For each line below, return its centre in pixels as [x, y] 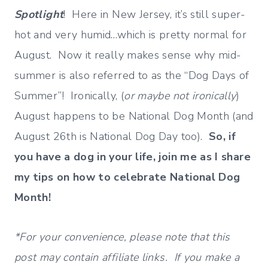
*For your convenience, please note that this [122, 237]
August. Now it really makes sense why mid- [128, 55]
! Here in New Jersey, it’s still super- [155, 15]
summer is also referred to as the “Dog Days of [132, 76]
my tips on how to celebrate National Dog [127, 177]
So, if [223, 137]
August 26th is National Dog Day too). [112, 137]
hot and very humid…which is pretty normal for [131, 35]
